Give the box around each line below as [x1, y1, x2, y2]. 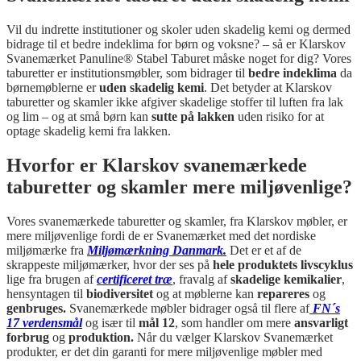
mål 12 [139, 316, 175, 330]
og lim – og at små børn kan [6, 110, 151, 124]
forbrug [6, 330, 52, 345]
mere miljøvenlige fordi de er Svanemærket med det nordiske [6, 229, 316, 243]
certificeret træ [97, 272, 172, 287]
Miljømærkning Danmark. [87, 243, 226, 258]
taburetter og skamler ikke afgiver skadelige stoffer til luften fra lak [6, 95, 343, 110]
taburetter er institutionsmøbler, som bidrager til [6, 66, 245, 81]
